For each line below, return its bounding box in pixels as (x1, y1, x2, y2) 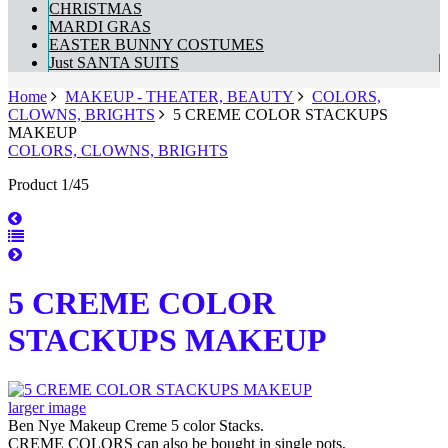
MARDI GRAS (49, 18, 151, 35)
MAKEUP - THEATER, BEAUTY (65, 88, 294, 105)
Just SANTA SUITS (49, 54, 179, 71)
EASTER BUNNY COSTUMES (49, 36, 264, 53)
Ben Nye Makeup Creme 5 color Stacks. (8, 416, 264, 434)
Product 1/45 (8, 176, 89, 193)
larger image (8, 398, 86, 416)
